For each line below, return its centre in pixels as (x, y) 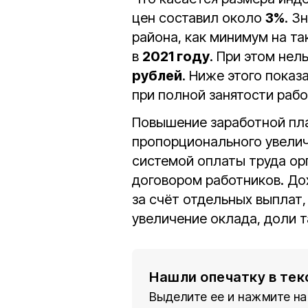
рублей (157, 76)
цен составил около (199, 18)
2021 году (176, 56)
